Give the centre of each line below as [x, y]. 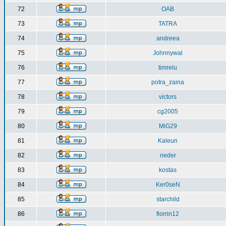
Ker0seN [168, 185]
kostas [168, 170]
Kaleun [168, 141]
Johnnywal [168, 53]
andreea [168, 38]
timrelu [168, 68]
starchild [168, 199]
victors [168, 97]
